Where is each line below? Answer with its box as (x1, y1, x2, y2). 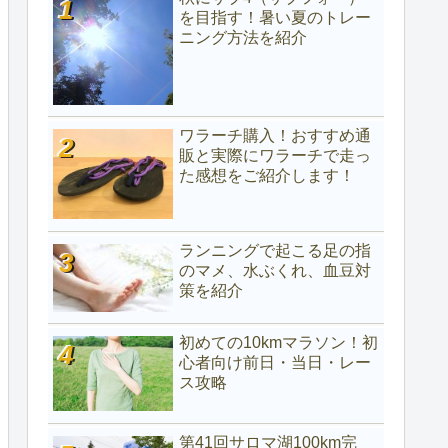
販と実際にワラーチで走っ (179, 147, 371, 165)
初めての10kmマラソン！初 (179, 334, 378, 352)
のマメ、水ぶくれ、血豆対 (179, 261, 371, 279)
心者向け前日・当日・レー (179, 354, 371, 372)
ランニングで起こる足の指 (179, 241, 371, 259)
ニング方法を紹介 (179, 29, 307, 46)
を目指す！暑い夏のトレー (179, 9, 371, 26)
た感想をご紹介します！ (179, 167, 355, 185)
